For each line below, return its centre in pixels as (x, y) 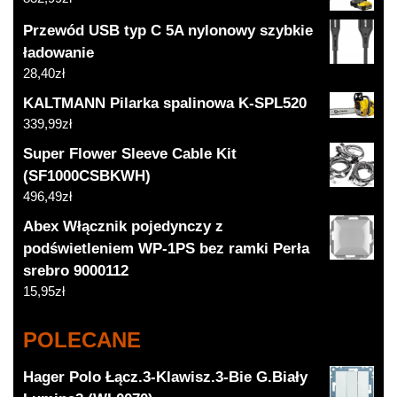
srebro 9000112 (76, 271)
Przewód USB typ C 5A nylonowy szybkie (168, 31)
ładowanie (59, 53)
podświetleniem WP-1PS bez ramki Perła (167, 249)
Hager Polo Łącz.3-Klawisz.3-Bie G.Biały (166, 378)
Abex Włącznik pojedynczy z (124, 227)
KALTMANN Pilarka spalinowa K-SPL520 (165, 104)
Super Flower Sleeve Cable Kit (130, 154)
